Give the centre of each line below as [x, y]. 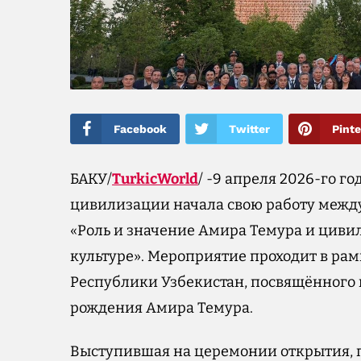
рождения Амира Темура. [162, 307]
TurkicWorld [155, 178]
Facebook [140, 129]
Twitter [249, 129]
